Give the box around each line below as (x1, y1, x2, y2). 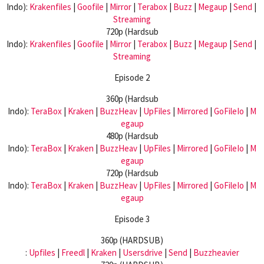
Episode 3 (114, 213, 150, 225)
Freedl (61, 246, 85, 258)
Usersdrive (122, 246, 163, 258)
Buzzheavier (193, 246, 239, 258)
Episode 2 (114, 71, 150, 83)
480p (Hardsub (105, 130, 159, 141)
